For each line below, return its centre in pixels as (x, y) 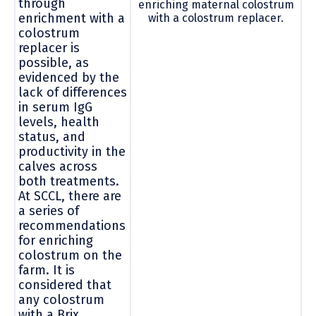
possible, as (54, 63)
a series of (49, 211)
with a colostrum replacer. (216, 18)
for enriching (56, 241)
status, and (52, 137)
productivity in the (72, 152)
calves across (58, 167)
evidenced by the (69, 78)
